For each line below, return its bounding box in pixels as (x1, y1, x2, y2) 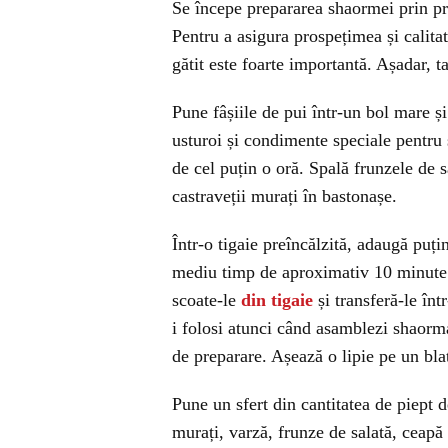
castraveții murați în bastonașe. (172, 186, 397, 206)
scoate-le (172, 290, 241, 310)
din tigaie (241, 290, 313, 310)
